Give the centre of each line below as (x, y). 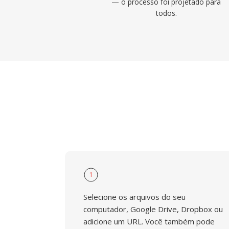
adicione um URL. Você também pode (149, 221)
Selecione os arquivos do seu (134, 197)
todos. (166, 13)
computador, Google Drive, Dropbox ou (153, 209)
